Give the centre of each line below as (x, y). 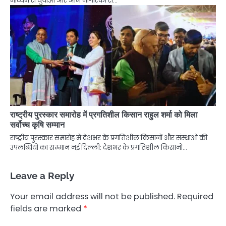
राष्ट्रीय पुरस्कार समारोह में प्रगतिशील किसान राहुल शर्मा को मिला (104, 115)
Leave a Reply (42, 176)
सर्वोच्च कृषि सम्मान (37, 125)
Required (195, 197)
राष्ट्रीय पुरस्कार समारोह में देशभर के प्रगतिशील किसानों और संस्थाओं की (109, 138)
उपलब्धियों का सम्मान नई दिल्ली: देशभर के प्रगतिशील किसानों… (99, 148)
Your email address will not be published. (93, 197)
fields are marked (47, 209)
